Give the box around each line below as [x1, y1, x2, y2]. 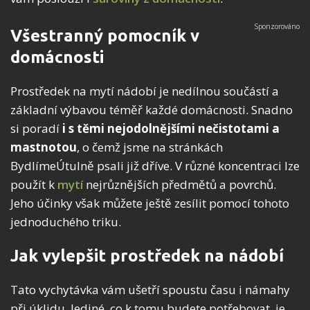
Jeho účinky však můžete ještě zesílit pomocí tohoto [10, 195, 289, 212]
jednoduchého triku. [10, 214, 121, 230]
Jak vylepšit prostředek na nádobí [10, 246, 284, 266]
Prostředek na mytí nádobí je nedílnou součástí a [10, 83, 279, 100]
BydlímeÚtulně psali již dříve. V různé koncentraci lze [10, 158, 300, 174]
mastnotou [10, 139, 77, 156]
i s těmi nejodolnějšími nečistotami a [62, 120, 280, 137]
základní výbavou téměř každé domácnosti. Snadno [10, 102, 293, 118]
